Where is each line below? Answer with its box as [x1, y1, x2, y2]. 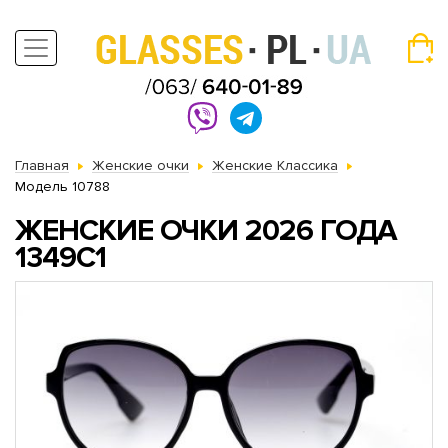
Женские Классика [212, 157, 338, 174]
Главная [15, 157, 69, 174]
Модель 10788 [15, 178, 110, 195]
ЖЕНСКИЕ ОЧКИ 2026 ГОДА [15, 212, 397, 249]
